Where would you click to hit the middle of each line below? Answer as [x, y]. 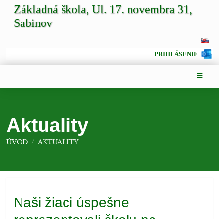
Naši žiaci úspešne [72, 203]
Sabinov [33, 23]
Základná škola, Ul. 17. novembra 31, [103, 9]
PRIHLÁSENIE [176, 54]
